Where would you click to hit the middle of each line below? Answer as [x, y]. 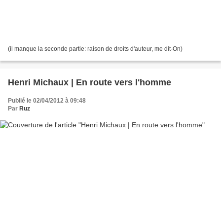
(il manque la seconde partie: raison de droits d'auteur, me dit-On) [95, 49]
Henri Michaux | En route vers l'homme [90, 83]
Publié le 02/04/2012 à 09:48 [47, 101]
